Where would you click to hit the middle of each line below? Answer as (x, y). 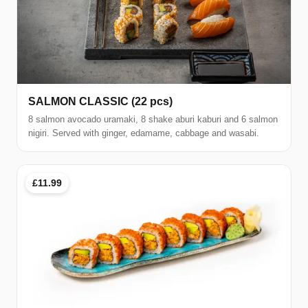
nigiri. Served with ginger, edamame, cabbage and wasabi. (144, 133)
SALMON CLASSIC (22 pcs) (100, 102)
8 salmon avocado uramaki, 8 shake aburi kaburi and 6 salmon (153, 120)
